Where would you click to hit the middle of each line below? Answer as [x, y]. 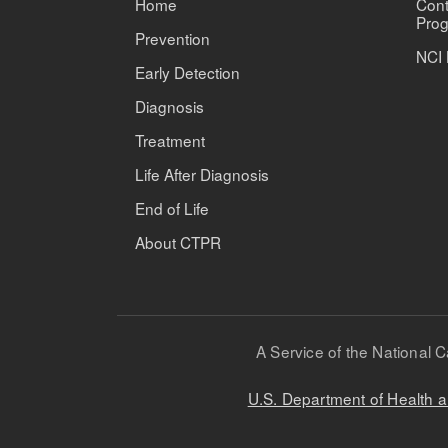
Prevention [172, 38]
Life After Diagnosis [202, 174]
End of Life [172, 208]
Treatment [170, 140]
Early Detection [187, 72]
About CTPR [178, 242]
